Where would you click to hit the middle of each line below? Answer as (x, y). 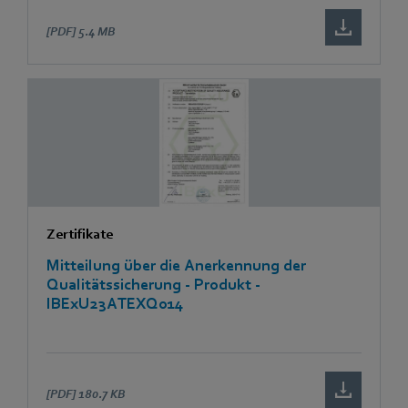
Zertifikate (80, 234)
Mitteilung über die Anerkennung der (176, 265)
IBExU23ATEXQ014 (115, 303)
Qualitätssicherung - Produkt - (153, 284)
